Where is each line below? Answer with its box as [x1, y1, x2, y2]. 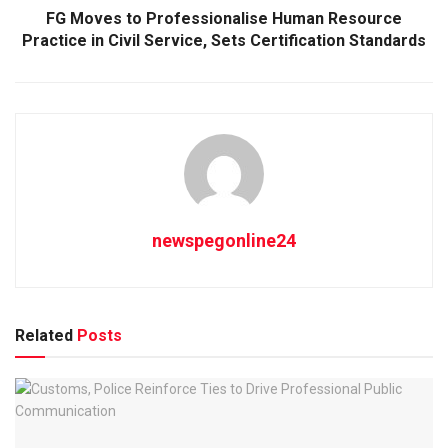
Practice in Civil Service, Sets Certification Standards [22, 30, 426, 50]
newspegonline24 [152, 229, 296, 251]
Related [15, 325, 73, 345]
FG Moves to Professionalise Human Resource [46, 8, 402, 28]
